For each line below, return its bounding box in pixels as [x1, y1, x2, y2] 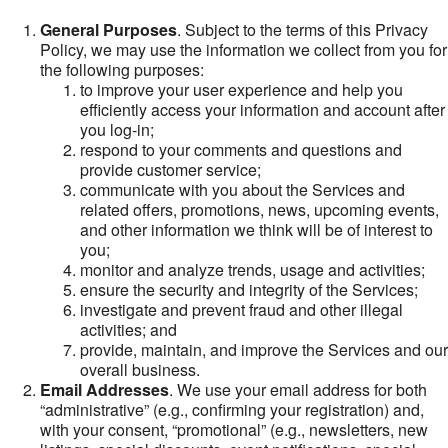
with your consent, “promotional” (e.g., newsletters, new [40, 418, 428, 441]
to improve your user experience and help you [80, 78, 403, 101]
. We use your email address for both [169, 378, 427, 401]
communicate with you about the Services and [80, 178, 405, 201]
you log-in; [80, 118, 154, 141]
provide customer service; [80, 158, 261, 181]
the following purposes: [40, 58, 204, 81]
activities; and [80, 318, 177, 341]
